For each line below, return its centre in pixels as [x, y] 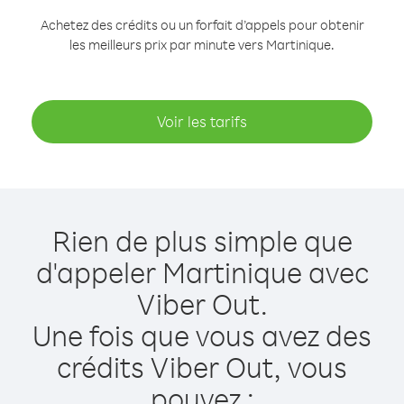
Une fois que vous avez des [202, 335]
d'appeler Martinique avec [202, 272]
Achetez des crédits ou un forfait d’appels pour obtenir [202, 25]
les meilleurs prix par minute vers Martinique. [202, 45]
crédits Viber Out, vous [202, 367]
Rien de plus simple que [202, 240]
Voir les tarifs [202, 121]
